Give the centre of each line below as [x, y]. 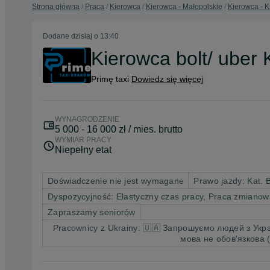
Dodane [57, 36]
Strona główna [56, 7]
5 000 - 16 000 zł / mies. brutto [119, 129]
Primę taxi [111, 79]
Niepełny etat [83, 149]
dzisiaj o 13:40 [95, 36]
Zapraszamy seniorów [92, 212]
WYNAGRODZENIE [87, 119]
